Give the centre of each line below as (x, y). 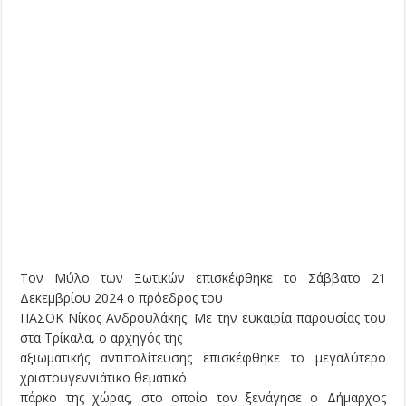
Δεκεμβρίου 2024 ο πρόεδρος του (122, 298)
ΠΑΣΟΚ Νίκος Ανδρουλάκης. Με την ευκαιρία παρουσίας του (203, 318)
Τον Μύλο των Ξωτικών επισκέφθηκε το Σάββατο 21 (203, 278)
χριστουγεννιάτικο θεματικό (104, 378)
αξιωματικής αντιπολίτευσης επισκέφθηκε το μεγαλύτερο (203, 358)
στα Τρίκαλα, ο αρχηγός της (101, 338)
